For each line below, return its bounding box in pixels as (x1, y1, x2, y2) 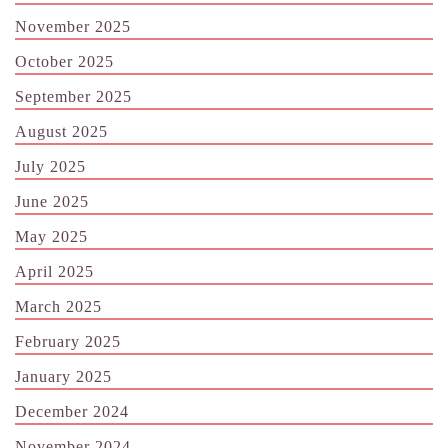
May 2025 (15, 227, 88, 245)
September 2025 (15, 87, 132, 105)
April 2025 (15, 262, 94, 280)
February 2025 (15, 332, 121, 350)
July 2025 (15, 157, 86, 175)
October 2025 (15, 52, 114, 70)
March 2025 (15, 297, 102, 315)
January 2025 (15, 367, 112, 385)
